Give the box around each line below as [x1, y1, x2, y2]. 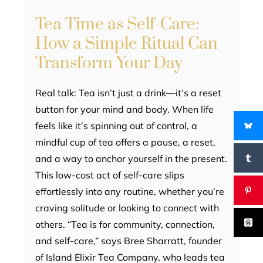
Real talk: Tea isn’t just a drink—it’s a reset [35, 86, 221, 99]
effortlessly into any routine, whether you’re [35, 185, 224, 197]
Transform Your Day [35, 52, 183, 73]
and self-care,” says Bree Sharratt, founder [35, 234, 222, 247]
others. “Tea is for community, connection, [35, 218, 215, 230]
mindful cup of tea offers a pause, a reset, [35, 136, 215, 148]
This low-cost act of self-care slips [35, 168, 184, 181]
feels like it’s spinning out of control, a [35, 119, 197, 131]
